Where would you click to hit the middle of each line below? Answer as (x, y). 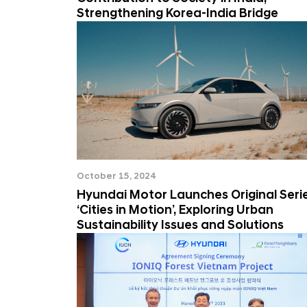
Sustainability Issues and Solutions (180, 225)
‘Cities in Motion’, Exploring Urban (175, 210)
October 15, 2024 (116, 176)
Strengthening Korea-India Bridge (177, 13)
